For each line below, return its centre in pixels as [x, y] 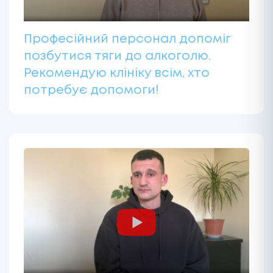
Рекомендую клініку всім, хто [117, 73]
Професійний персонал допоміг [127, 39]
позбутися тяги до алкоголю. [117, 56]
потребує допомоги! [91, 90]
